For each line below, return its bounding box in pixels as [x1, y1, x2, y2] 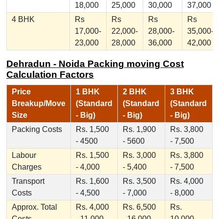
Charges [11, 163, 42, 172]
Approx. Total [11, 203, 57, 212]
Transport [11, 177, 44, 186]
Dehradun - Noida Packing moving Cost [6, 59, 184, 69]
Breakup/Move [11, 99, 66, 108]
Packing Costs [11, 125, 62, 134]
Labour [11, 151, 36, 160]
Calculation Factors [6, 69, 94, 80]
